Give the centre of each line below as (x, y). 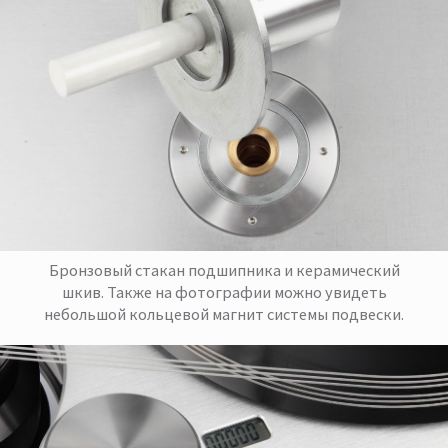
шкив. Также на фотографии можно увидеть (224, 292)
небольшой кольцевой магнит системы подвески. (224, 314)
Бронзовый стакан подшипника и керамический (224, 270)
